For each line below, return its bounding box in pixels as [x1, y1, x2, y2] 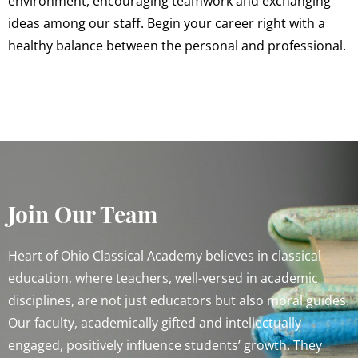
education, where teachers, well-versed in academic [8, 268, 318, 287]
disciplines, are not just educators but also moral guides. [8, 291, 349, 309]
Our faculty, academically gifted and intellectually [8, 313, 301, 332]
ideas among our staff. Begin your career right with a [8, 14, 325, 33]
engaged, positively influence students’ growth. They [8, 336, 322, 354]
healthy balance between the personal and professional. [8, 37, 346, 55]
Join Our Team [8, 198, 157, 229]
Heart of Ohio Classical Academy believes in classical [8, 246, 321, 265]
